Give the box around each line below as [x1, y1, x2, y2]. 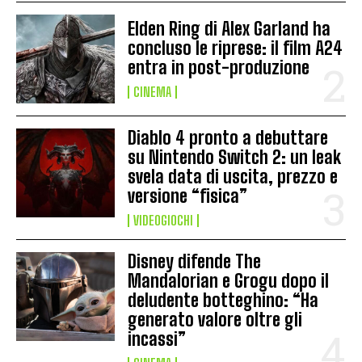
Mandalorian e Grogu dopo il [128, 270, 330, 293]
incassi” [128, 328, 187, 351]
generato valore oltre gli [128, 309, 303, 331]
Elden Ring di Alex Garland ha [128, 18, 331, 40]
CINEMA [133, 84, 172, 100]
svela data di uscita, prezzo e [128, 166, 339, 188]
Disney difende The [128, 250, 262, 273]
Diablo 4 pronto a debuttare [128, 127, 329, 149]
